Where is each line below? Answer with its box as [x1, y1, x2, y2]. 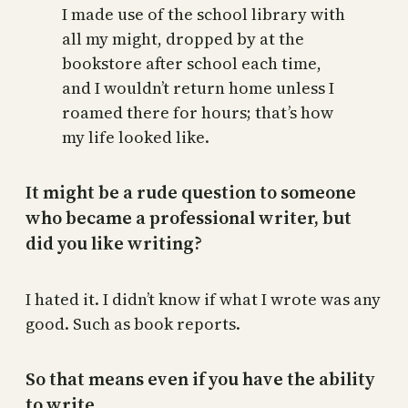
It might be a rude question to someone [25, 179, 356, 206]
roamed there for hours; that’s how [62, 101, 333, 124]
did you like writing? [25, 230, 202, 257]
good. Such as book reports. [25, 311, 240, 335]
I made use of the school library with [62, 3, 345, 25]
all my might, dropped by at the [62, 27, 304, 50]
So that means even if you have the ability [25, 366, 374, 393]
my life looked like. [62, 126, 209, 148]
